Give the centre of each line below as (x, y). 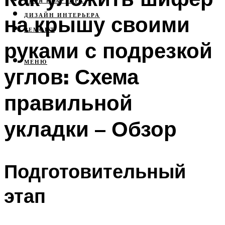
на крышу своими (97, 24)
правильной (68, 102)
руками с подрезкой (108, 50)
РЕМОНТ (39, 30)
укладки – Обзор (90, 128)
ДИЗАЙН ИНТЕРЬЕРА (62, 15)
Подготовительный (95, 171)
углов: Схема (71, 76)
